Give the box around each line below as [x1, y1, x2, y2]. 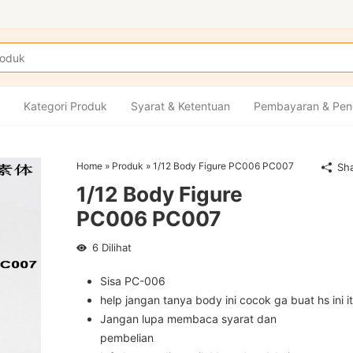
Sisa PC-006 [99, 274, 165, 288]
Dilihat [98, 241, 132, 254]
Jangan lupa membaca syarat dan [99, 312, 277, 325]
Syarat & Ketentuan [131, 99, 230, 113]
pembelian [99, 331, 154, 344]
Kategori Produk [24, 99, 107, 113]
